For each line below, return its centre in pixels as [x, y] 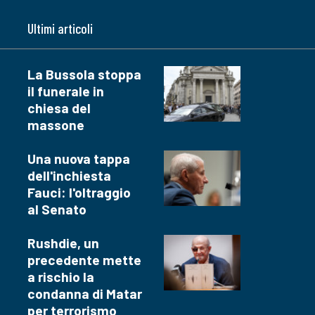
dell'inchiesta [69, 175]
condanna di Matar [85, 293]
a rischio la [61, 276]
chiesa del [59, 108]
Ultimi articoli [60, 28]
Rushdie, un [63, 243]
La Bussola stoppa [84, 74]
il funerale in [66, 91]
